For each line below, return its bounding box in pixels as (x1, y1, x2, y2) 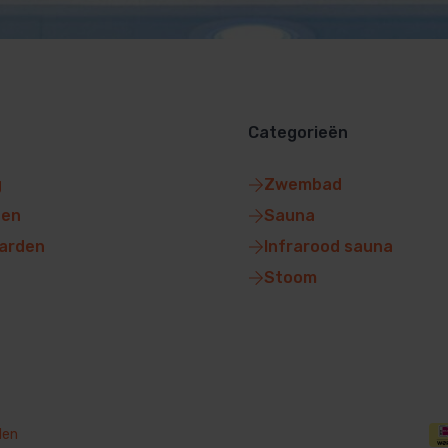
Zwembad (264, 175, 342, 195)
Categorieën (248, 123, 348, 143)
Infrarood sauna (264, 237, 393, 257)
